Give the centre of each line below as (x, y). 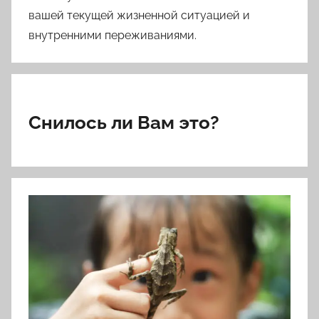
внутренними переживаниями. (113, 36)
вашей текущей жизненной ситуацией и (139, 16)
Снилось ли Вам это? (124, 123)
